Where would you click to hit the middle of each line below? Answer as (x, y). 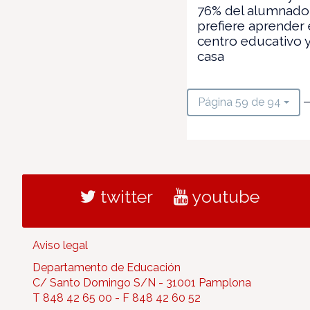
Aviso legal (60, 245)
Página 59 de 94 (240, 102)
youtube (224, 196)
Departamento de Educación (107, 267)
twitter (124, 196)
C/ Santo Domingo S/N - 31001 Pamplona (142, 282)
